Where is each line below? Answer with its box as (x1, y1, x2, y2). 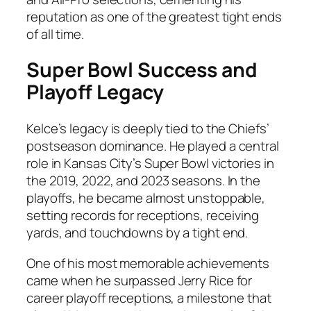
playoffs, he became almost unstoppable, (26, 189, 266, 208)
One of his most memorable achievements (26, 253, 270, 272)
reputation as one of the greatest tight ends (26, 7, 282, 26)
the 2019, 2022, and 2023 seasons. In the (26, 171, 260, 190)
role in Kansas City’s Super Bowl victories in (26, 154, 274, 173)
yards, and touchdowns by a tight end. (26, 224, 249, 242)
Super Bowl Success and (26, 56, 258, 84)
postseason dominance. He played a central (26, 137, 279, 155)
